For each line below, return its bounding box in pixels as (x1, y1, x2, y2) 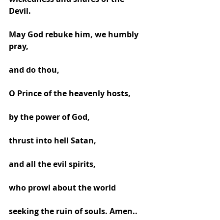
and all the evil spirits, (9, 158, 98, 169)
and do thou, (9, 64, 61, 75)
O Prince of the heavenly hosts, (9, 87, 133, 99)
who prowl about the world (9, 182, 118, 193)
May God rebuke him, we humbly (9, 28, 140, 40)
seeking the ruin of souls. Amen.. (9, 205, 137, 217)
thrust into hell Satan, (9, 135, 98, 146)
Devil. (9, 5, 33, 16)
